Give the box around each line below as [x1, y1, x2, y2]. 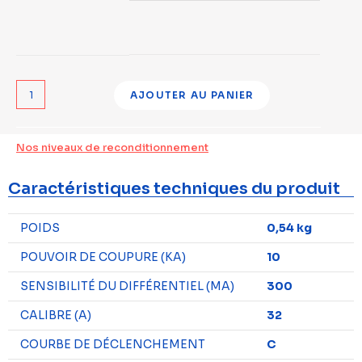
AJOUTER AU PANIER [130, 89, 255, 101]
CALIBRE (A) [20, 308, 91, 322]
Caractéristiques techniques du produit [8, 179, 340, 199]
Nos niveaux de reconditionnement [16, 141, 208, 154]
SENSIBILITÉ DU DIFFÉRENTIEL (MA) [20, 279, 234, 293]
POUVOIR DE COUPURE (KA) [20, 250, 186, 264]
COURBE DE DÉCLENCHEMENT [20, 337, 205, 351]
